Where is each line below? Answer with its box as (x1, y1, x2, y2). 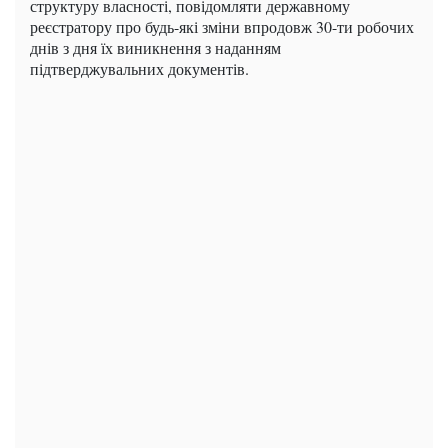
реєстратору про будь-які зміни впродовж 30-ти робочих (30, 16, 414, 38)
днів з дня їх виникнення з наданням (30, 37, 281, 59)
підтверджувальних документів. (30, 58, 249, 80)
